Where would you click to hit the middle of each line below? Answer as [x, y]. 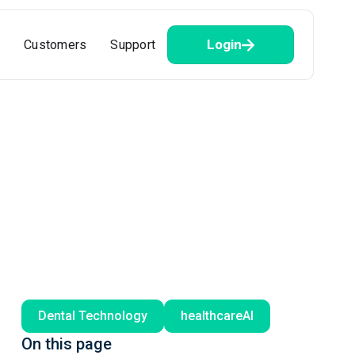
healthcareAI [217, 316]
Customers [55, 44]
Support [133, 44]
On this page [66, 344]
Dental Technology [92, 316]
